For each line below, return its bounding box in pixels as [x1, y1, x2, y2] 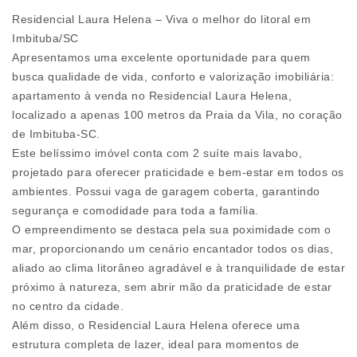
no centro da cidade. [12, 300, 124, 313]
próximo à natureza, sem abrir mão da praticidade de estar [12, 280, 332, 294]
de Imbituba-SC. [12, 127, 100, 141]
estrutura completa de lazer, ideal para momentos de [12, 338, 300, 351]
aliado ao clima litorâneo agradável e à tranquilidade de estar [12, 261, 345, 275]
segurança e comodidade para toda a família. [12, 204, 259, 218]
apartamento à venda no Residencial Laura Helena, [12, 89, 292, 103]
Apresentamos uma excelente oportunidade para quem [12, 51, 311, 65]
